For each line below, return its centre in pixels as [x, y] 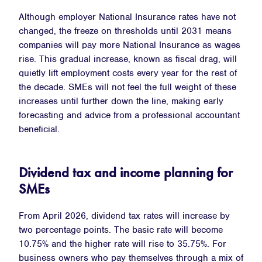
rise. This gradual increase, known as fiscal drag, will [128, 59]
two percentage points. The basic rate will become [121, 230]
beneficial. [39, 129]
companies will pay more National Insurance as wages [130, 45]
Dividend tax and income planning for [126, 172]
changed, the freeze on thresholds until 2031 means [125, 31]
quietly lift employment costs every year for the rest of [128, 73]
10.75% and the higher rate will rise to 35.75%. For [123, 244]
